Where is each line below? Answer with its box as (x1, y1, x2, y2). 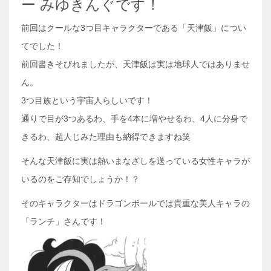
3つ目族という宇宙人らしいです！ (21, 96, 153, 105)
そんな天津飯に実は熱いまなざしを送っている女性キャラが (21, 156, 250, 166)
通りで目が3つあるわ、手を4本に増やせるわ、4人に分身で (21, 114, 247, 123)
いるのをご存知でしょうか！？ (21, 174, 140, 184)
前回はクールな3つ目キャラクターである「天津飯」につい (21, 23, 246, 33)
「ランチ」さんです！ (21, 217, 106, 226)
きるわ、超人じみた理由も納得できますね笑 (21, 132, 191, 142)
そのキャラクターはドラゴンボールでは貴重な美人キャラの (21, 198, 250, 208)
